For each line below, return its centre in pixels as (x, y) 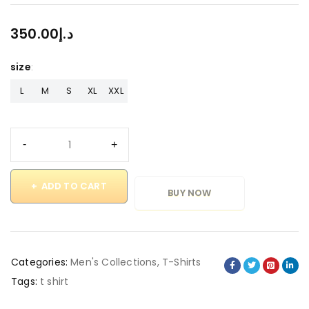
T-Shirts (182, 262)
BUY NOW (190, 192)
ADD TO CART (74, 186)
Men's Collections (114, 262)
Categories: (40, 262)
